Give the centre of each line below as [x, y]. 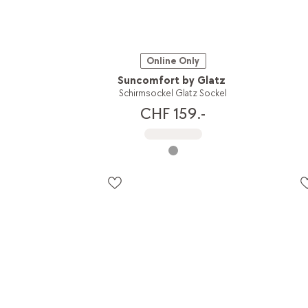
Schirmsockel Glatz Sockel [173, 93]
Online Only [173, 61]
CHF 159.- [173, 113]
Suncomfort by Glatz [172, 81]
